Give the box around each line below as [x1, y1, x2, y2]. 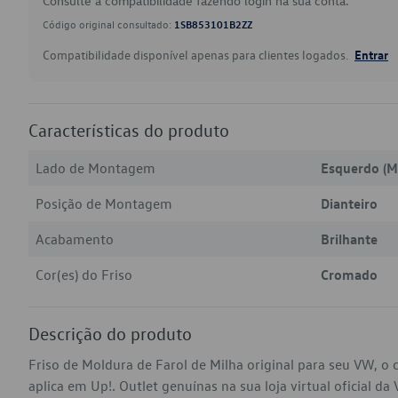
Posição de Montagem [36, 195, 172, 212]
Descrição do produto [28, 322, 192, 344]
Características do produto [28, 119, 229, 140]
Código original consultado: [43, 17, 174, 31]
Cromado [321, 266, 378, 283]
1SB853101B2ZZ [174, 17, 252, 31]
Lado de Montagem [36, 159, 155, 177]
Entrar [354, 46, 388, 62]
